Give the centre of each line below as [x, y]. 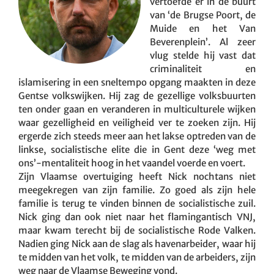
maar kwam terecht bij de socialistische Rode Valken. [137, 230]
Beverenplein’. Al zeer [203, 42]
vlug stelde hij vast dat [203, 55]
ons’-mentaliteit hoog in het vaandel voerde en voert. [132, 163]
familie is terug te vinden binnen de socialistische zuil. [137, 203]
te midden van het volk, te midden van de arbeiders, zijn [137, 257]
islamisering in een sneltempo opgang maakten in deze [137, 82]
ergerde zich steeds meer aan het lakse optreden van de [137, 136]
